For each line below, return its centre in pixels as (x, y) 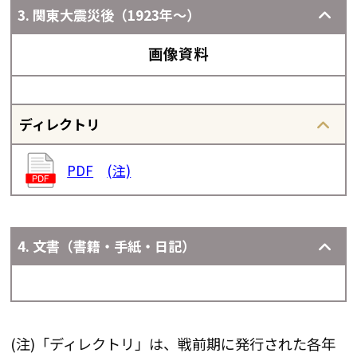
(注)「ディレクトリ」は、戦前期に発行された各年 (173, 343)
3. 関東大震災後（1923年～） (108, 14)
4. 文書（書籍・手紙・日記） (106, 246)
